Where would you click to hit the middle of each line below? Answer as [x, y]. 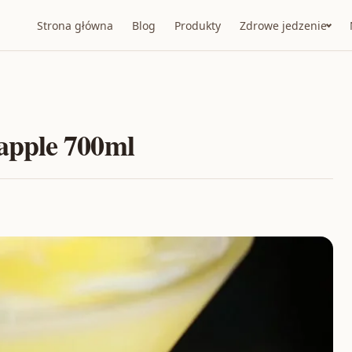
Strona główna [75, 25]
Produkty [198, 25]
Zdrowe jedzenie [283, 25]
